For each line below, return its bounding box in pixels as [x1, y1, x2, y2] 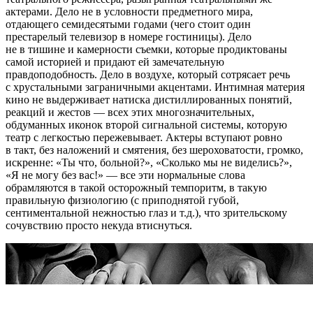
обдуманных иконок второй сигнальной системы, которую [6, 118, 287, 131]
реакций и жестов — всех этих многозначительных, [6, 105, 254, 118]
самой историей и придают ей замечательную [6, 55, 224, 68]
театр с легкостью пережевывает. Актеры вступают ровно [6, 131, 282, 143]
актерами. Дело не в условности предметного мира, [6, 5, 253, 17]
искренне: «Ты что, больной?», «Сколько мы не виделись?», [6, 156, 292, 168]
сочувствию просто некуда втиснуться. [6, 219, 192, 231]
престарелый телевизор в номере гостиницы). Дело [6, 30, 252, 43]
